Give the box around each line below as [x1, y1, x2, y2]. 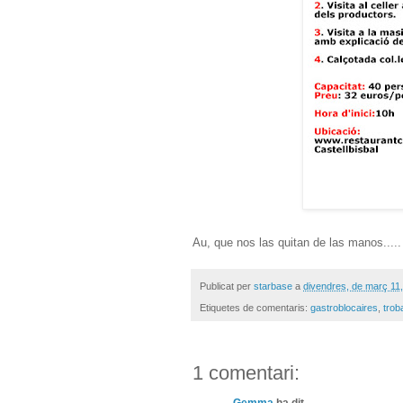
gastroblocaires [310, 302, 378, 314]
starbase [254, 280, 292, 291]
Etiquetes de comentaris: [200, 302, 310, 314]
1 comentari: [193, 362, 300, 385]
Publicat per [200, 280, 254, 291]
